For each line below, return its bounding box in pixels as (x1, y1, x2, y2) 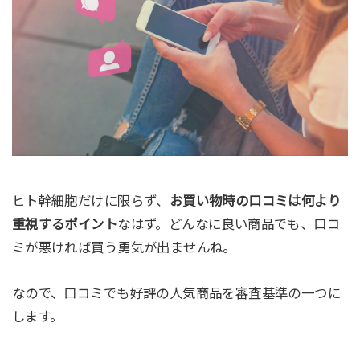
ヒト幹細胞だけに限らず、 (11, 193, 170, 208)
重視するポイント (11, 216, 118, 231)
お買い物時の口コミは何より (169, 193, 342, 208)
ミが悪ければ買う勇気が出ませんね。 (11, 239, 236, 255)
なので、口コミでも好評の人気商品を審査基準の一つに (11, 286, 342, 301)
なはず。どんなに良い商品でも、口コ (117, 216, 341, 231)
